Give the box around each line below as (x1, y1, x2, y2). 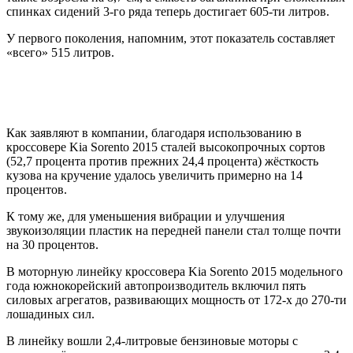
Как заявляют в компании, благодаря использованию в (6, 125, 302, 139)
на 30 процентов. (6, 237, 98, 251)
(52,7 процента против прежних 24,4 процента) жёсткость (6, 154, 318, 168)
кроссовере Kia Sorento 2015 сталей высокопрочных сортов (6, 139, 325, 154)
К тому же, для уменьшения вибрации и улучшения (6, 209, 284, 223)
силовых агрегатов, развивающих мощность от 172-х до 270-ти (6, 292, 347, 307)
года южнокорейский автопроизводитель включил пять (6, 278, 306, 292)
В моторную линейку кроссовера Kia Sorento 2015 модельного (6, 264, 343, 278)
